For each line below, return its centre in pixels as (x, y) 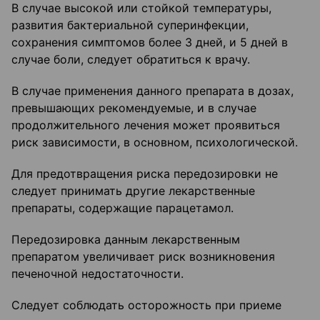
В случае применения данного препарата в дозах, (152, 91)
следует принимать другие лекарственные (133, 191)
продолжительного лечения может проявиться (146, 125)
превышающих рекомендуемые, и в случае (134, 108)
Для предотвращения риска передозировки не (145, 174)
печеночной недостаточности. (97, 274)
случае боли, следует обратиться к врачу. (131, 60)
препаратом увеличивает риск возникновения (143, 257)
